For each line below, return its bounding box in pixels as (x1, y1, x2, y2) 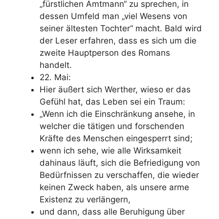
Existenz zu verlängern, (40, 194, 131, 204)
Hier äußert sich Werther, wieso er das (40, 84, 191, 94)
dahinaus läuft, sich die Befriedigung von (40, 157, 200, 168)
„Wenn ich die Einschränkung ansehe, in (40, 109, 195, 119)
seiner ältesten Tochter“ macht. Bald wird (40, 23, 202, 33)
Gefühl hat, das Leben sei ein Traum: (40, 96, 185, 107)
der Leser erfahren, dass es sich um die (40, 35, 197, 45)
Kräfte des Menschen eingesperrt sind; (40, 133, 193, 143)
